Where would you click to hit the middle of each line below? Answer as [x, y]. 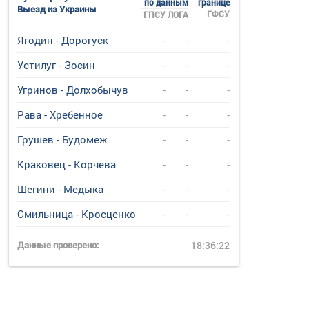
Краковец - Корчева [67, 164]
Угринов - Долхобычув [73, 90]
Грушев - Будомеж [62, 139]
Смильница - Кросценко [77, 214]
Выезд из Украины [57, 9]
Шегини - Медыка [61, 189]
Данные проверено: [58, 245]
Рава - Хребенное [60, 114]
